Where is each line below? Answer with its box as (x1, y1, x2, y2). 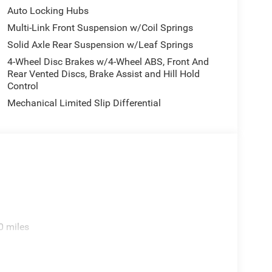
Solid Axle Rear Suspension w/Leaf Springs (7, 38, 193, 50)
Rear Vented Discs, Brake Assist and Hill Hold (7, 67, 200, 80)
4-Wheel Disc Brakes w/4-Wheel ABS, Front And (7, 55, 209, 67)
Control (7, 80, 38, 92)
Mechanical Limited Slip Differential (7, 97, 161, 109)
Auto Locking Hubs (7, 4, 89, 16)
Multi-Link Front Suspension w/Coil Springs (7, 21, 193, 33)
